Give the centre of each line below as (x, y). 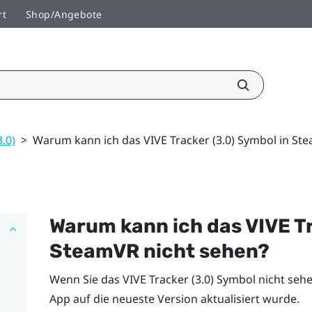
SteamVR (94, 251)
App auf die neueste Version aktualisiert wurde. (174, 298)
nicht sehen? (204, 251)
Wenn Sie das (86, 279)
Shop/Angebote (64, 14)
